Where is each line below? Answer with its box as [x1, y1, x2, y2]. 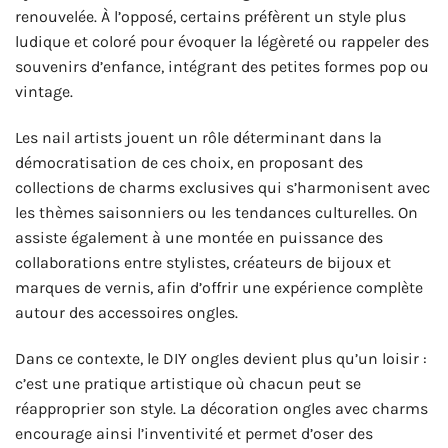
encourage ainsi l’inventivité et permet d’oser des [15, 423, 373, 443]
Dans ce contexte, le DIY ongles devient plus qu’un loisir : [15, 348, 427, 368]
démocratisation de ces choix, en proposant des [15, 152, 363, 172]
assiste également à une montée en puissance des [15, 227, 383, 247]
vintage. [15, 82, 73, 101]
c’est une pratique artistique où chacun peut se [15, 373, 361, 393]
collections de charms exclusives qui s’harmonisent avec [15, 177, 430, 197]
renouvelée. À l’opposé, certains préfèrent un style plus [15, 7, 406, 26]
